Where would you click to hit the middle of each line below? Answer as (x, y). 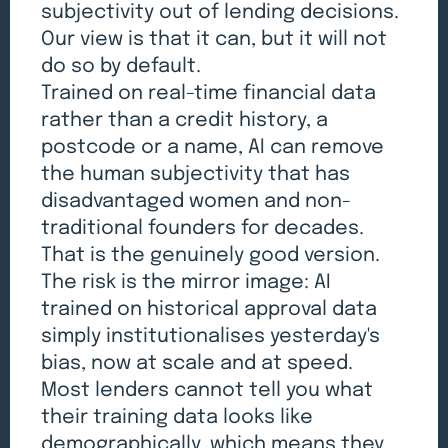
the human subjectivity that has (196, 174)
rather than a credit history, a (185, 120)
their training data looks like (177, 417)
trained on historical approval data (209, 309)
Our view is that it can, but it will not (214, 39)
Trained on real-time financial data (209, 93)
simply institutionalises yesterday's (211, 336)
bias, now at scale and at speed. (197, 363)
